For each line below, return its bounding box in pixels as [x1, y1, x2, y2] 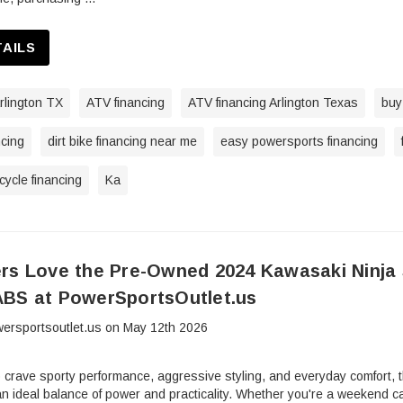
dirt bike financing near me [48, 134, 197, 149]
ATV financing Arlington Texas [188, 95, 358, 111]
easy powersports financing [220, 134, 378, 149]
